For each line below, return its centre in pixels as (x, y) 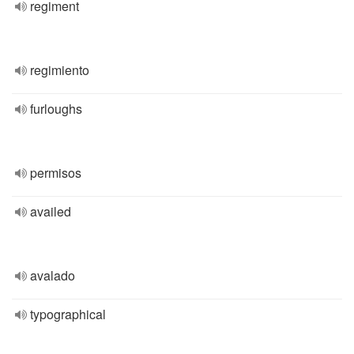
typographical (68, 314)
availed (51, 211)
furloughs (56, 109)
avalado (53, 275)
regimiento (60, 70)
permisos (56, 173)
